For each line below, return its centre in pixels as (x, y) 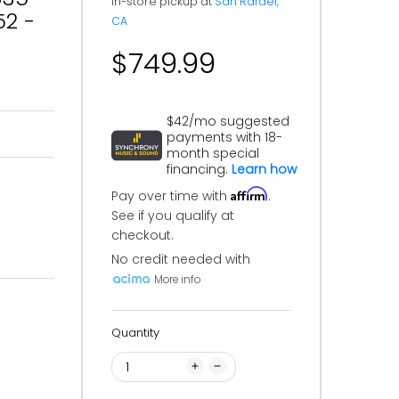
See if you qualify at (173, 216)
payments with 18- (224, 137)
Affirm (249, 194)
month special (213, 153)
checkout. (142, 235)
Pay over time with (171, 196)
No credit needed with (181, 259)
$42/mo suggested (228, 121)
